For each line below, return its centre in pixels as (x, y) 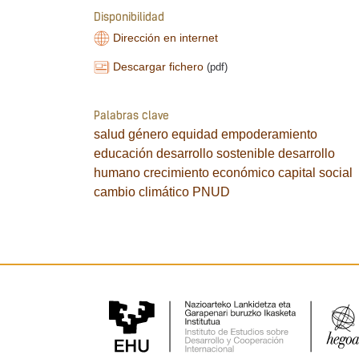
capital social (315, 172)
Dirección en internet (166, 38)
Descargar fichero (159, 67)
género (148, 134)
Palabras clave (131, 116)
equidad (195, 134)
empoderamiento (269, 134)
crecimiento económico (209, 172)
